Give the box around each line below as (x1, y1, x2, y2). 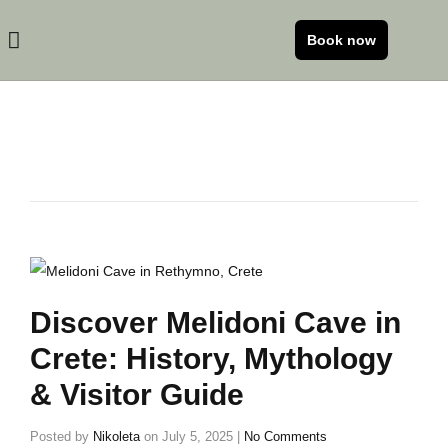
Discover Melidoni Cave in (30, 306, 401, 339)
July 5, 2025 (162, 429, 233, 444)
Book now (306, 32, 376, 48)
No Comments (244, 429, 327, 444)
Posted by (30, 429, 93, 444)
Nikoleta (93, 429, 140, 444)
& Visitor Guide (30, 378, 244, 411)
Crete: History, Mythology (30, 342, 393, 375)
